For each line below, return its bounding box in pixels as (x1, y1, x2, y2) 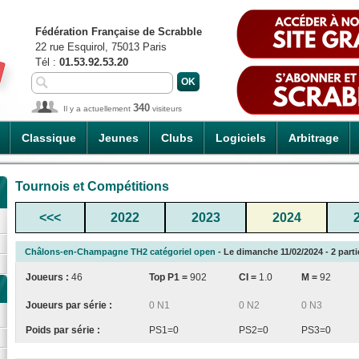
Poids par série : (26, 324, 100, 336)
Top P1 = (149, 271, 190, 283)
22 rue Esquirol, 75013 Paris (35, 41, 167, 53)
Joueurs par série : (26, 299, 112, 311)
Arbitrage (288, 131, 339, 144)
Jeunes (99, 131, 139, 144)
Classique (22, 131, 76, 144)
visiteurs (150, 104, 182, 113)
